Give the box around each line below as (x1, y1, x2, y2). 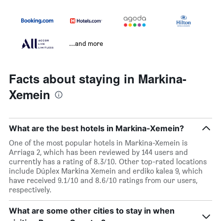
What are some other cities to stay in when (9, 206, 175, 216)
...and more (69, 39, 103, 48)
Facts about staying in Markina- (9, 70, 186, 87)
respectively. (9, 185, 52, 195)
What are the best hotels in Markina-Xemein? (9, 123, 184, 134)
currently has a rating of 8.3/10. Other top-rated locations (9, 157, 207, 167)
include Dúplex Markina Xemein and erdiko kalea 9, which (9, 166, 203, 176)
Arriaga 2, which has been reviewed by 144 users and (9, 147, 188, 157)
